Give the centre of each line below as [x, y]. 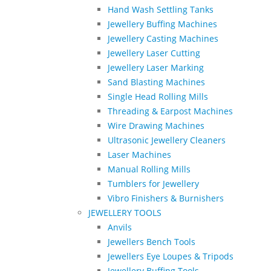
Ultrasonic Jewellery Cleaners [167, 140]
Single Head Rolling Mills [158, 96]
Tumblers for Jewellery [153, 183]
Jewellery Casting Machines [163, 38]
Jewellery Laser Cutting [154, 53]
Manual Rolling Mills [149, 169]
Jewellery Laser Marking [156, 67]
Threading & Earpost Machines [170, 111]
